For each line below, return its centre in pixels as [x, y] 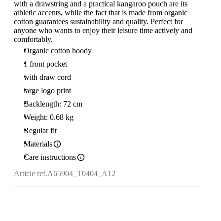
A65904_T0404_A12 [81, 174]
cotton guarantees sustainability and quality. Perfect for [98, 21]
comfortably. [33, 39]
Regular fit [40, 130]
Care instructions [50, 157]
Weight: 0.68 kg [49, 117]
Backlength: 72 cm [53, 104]
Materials [38, 144]
